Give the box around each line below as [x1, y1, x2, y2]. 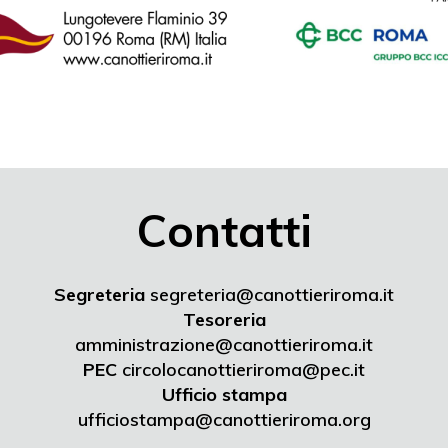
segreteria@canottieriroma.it [150, 283, 394, 306]
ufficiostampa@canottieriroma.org [77, 408, 371, 431]
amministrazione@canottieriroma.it [75, 333, 373, 356]
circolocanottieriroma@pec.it [122, 358, 365, 381]
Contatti [136, 202, 312, 258]
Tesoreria [182, 308, 266, 331]
